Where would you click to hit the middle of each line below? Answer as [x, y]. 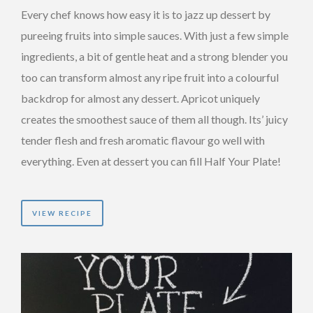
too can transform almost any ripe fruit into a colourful [150, 77]
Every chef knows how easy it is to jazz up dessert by [146, 14]
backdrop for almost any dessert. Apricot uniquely [140, 98]
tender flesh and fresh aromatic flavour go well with [143, 140]
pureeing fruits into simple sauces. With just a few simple [155, 35]
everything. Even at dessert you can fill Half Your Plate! [151, 161]
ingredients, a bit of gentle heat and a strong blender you [154, 56]
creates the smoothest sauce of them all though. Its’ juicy [154, 119]
